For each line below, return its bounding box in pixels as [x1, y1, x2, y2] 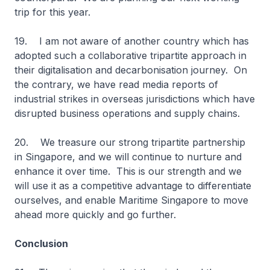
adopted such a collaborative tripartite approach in [14, 49, 246, 61]
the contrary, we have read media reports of [14, 78, 218, 90]
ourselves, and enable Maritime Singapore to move [14, 194, 248, 206]
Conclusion [14, 237, 71, 250]
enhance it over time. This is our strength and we [14, 165, 242, 177]
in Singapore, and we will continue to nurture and [14, 151, 242, 163]
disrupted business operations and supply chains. [14, 107, 246, 119]
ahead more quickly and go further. [14, 209, 179, 221]
